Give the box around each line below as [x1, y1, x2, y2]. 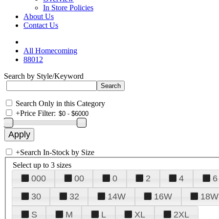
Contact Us [23, 21, 58, 29]
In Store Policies [43, 3, 93, 12]
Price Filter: [20, 109, 56, 117]
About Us [23, 12, 54, 21]
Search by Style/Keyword [4, 72, 84, 80]
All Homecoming [23, 46, 77, 55]
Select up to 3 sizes [13, 160, 71, 169]
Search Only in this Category [16, 99, 105, 108]
